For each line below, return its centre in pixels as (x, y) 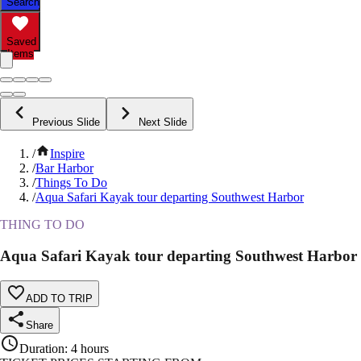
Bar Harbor (64, 168)
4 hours (90, 348)
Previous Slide (66, 122)
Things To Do (71, 183)
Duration (42, 348)
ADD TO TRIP (59, 298)
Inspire (67, 154)
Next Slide (163, 122)
